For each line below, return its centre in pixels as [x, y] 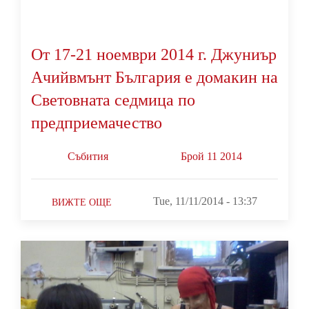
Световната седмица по [113, 100]
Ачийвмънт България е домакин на [154, 77]
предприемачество [97, 122]
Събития [88, 156]
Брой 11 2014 [211, 156]
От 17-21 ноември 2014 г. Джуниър [154, 54]
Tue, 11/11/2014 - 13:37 [205, 201]
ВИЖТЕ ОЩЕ [82, 202]
